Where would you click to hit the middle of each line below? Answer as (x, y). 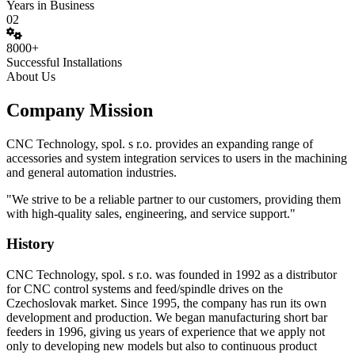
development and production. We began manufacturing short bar (167, 318)
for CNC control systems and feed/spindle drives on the (145, 289)
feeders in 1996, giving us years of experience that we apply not (166, 332)
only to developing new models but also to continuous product (162, 346)
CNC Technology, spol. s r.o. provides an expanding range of (160, 143)
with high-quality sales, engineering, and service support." (151, 213)
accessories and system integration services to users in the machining (177, 158)
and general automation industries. (92, 172)
